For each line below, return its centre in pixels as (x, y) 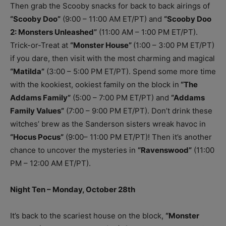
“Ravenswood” (165, 150)
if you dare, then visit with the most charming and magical (112, 58)
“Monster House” (102, 45)
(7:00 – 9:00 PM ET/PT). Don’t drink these (138, 110)
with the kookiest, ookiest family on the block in (95, 84)
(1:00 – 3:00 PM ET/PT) (174, 45)
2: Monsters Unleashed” (53, 32)
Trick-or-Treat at (40, 45)
